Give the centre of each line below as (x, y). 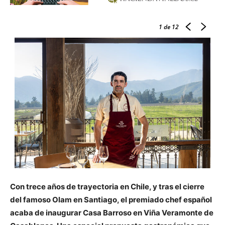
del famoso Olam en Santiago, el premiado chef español (111, 200)
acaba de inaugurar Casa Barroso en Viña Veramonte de (112, 213)
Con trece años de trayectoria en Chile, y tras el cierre (107, 187)
